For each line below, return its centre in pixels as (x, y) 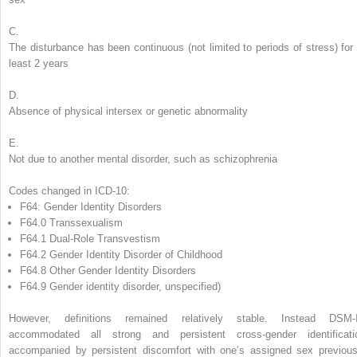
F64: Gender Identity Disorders (91, 206)
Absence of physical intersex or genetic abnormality (128, 111)
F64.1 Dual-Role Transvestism (90, 238)
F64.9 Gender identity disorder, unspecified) (120, 286)
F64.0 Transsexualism (71, 222)
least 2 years (39, 63)
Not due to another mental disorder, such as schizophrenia (143, 159)
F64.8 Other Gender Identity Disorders (108, 270)
